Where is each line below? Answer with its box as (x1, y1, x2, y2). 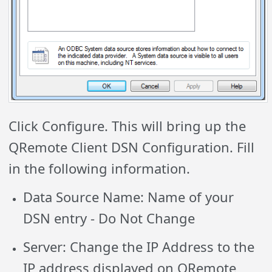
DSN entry (23, 209, 87, 228)
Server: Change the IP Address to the (23, 237, 255, 256)
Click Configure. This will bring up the (8, 117, 246, 135)
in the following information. (8, 159, 191, 178)
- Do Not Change (87, 209, 195, 228)
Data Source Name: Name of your (23, 188, 234, 206)
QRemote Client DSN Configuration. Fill (8, 138, 255, 157)
